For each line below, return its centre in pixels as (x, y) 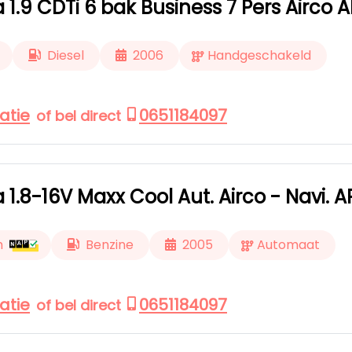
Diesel (66, 55)
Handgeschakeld (259, 55)
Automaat (288, 245)
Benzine (110, 245)
